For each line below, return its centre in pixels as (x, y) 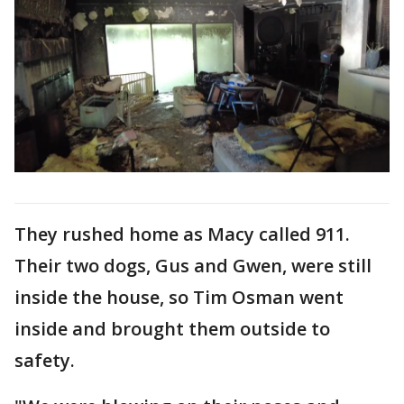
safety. (45, 360)
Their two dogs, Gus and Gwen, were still (193, 265)
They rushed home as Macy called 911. (182, 234)
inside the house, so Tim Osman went (179, 297)
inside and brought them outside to (172, 328)
